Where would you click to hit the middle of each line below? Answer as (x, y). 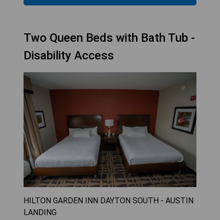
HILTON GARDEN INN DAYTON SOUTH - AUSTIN (109, 201)
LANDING (40, 213)
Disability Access (69, 55)
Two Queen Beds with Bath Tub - (109, 38)
